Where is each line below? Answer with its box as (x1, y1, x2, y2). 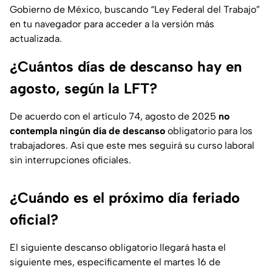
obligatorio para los (165, 125, 253, 137)
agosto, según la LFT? (10, 80, 157, 98)
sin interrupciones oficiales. (10, 154, 131, 166)
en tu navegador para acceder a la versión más (10, 18, 214, 30)
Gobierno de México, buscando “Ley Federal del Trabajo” (10, 4, 260, 16)
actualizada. (10, 33, 62, 45)
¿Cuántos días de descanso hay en (10, 58, 242, 76)
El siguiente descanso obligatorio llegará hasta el (10, 242, 226, 254)
